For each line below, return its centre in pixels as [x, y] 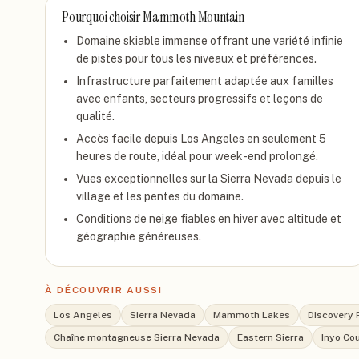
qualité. [95, 116]
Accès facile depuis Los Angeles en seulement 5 [201, 139]
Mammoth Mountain [194, 17]
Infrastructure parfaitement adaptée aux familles [205, 81]
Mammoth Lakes [252, 315]
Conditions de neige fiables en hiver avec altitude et [209, 219]
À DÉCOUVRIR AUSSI [104, 290]
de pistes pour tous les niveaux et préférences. [196, 58]
